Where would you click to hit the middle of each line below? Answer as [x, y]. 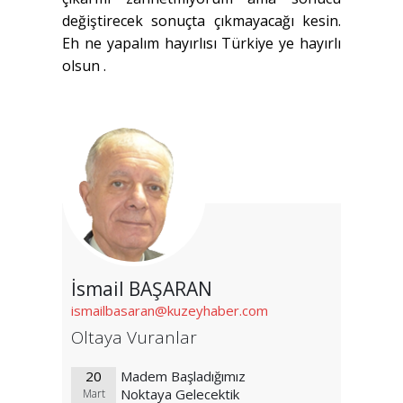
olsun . [84, 66]
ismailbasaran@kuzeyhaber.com [170, 311]
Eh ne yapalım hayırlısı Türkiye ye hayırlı [201, 44]
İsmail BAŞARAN [142, 289]
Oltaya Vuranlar [134, 338]
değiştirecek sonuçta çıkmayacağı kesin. [201, 21]
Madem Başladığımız [183, 376]
